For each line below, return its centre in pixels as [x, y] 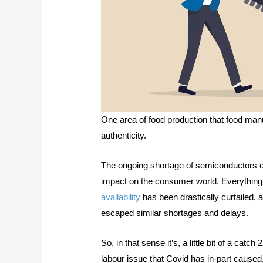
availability [121, 197]
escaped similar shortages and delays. [175, 213]
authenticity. [124, 135]
